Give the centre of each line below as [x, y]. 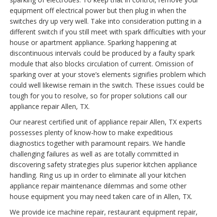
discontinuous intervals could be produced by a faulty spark [102, 53]
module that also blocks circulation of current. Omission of [101, 64]
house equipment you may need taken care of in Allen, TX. [101, 197]
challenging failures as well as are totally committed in [94, 154]
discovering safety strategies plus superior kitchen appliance [103, 165]
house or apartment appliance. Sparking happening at [93, 43]
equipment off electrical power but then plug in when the [98, 11]
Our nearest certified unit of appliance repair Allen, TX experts [106, 122]
